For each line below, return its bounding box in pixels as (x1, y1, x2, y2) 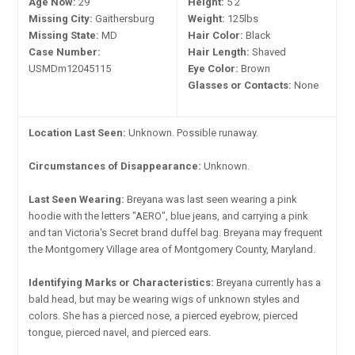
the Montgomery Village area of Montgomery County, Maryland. (29, 242, 316, 255)
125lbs (225, 12, 259, 25)
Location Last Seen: (29, 126, 127, 139)
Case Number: (29, 45, 101, 58)
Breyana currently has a (214, 276, 322, 288)
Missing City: (29, 12, 94, 25)
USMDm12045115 (29, 62, 112, 74)
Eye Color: (188, 62, 239, 74)
